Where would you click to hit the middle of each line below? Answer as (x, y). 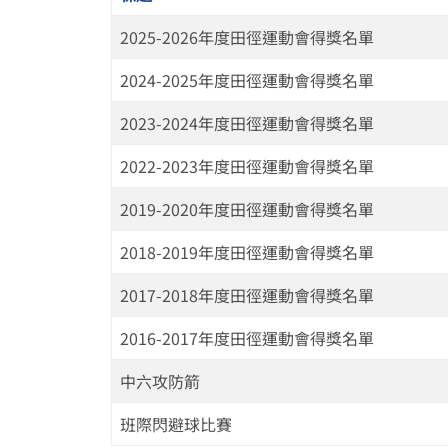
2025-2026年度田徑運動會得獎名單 (247, 37)
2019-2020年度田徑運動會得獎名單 (247, 209)
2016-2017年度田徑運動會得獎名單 (247, 338)
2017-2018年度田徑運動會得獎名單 (247, 295)
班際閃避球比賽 (176, 424)
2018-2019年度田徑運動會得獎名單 (247, 252)
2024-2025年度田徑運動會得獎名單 (247, 80)
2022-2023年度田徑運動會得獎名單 (247, 166)
